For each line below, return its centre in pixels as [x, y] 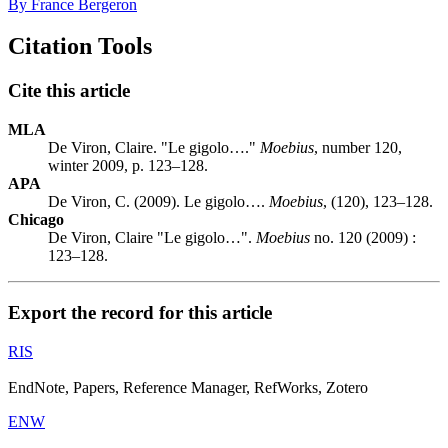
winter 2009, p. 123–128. [128, 166]
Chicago [36, 220]
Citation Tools [80, 46]
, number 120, [358, 148]
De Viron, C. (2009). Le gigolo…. [158, 202]
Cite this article [69, 91]
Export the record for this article [140, 312]
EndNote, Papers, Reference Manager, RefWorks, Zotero [188, 387]
